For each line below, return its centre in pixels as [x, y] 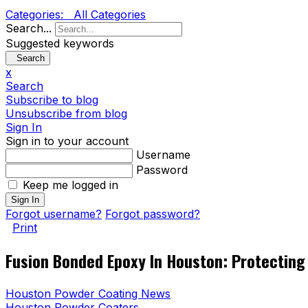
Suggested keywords [60, 43]
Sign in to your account [67, 141]
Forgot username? [54, 214]
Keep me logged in [70, 185]
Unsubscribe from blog [66, 113]
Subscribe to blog [52, 100]
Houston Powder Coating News [88, 293]
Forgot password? [153, 214]
